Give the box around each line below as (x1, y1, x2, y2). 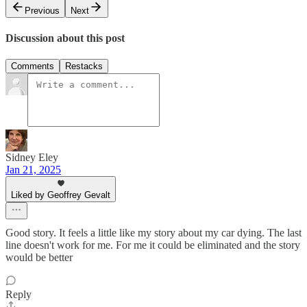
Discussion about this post (5, 32, 125, 44)
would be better (5, 251, 73, 264)
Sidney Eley (5, 151, 58, 164)
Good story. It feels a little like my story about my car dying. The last (5, 227, 302, 239)
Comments (11, 61, 54, 72)
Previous (25, 5, 60, 16)
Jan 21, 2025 (5, 164, 61, 176)
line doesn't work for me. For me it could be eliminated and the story (5, 239, 300, 251)
